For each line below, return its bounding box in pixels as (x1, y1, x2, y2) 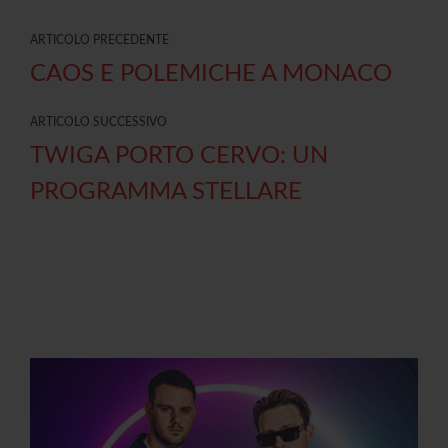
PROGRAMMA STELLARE (30, 179, 302, 204)
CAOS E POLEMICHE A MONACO (30, 61, 392, 86)
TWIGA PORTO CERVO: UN (30, 143, 328, 168)
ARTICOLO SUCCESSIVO (30, 115, 167, 128)
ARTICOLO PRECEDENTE (30, 33, 169, 46)
